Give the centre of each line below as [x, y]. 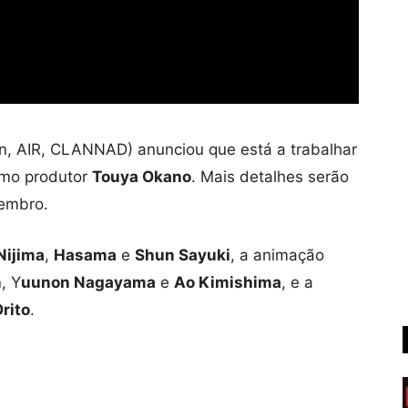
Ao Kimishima [228, 282]
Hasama [85, 255]
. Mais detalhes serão [270, 176]
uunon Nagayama [88, 282]
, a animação [277, 255]
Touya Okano [142, 176]
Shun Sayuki [183, 255]
